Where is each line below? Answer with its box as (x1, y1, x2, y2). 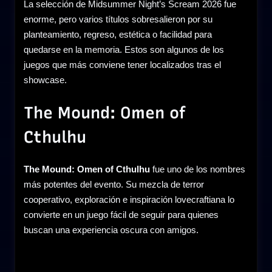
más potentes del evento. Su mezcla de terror (24, 179, 204, 190)
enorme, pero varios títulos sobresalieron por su (24, 13, 212, 24)
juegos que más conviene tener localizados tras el (24, 59, 221, 70)
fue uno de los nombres (150, 164, 245, 175)
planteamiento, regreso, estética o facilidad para (24, 29, 212, 39)
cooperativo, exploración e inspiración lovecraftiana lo (24, 194, 234, 205)
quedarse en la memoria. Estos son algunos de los (24, 44, 224, 55)
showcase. (24, 74, 67, 85)
